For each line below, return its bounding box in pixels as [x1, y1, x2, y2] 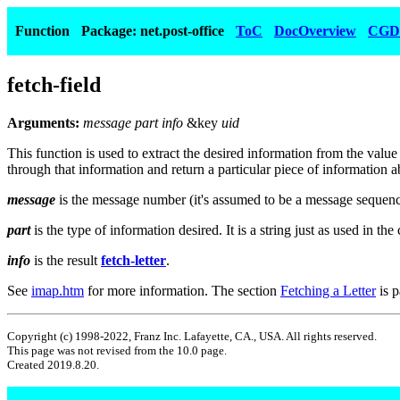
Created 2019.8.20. [7, 357, 99, 371]
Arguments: [7, 114, 83, 130]
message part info [83, 114, 187, 130]
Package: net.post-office [81, 23, 224, 38]
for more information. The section [84, 282, 280, 298]
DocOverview [274, 23, 356, 38]
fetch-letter [101, 252, 166, 268]
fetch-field [7, 72, 101, 96]
